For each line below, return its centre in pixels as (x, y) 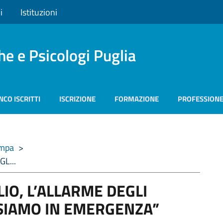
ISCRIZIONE (77, 99)
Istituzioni (39, 12)
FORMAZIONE (137, 99)
